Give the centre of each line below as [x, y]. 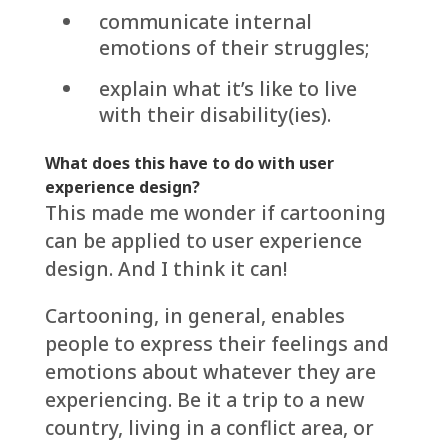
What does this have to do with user [189, 163]
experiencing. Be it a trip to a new [204, 400]
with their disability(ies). [214, 115]
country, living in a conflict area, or [209, 428]
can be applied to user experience [203, 241]
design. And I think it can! [165, 269]
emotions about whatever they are [210, 372]
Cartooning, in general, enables [194, 316]
